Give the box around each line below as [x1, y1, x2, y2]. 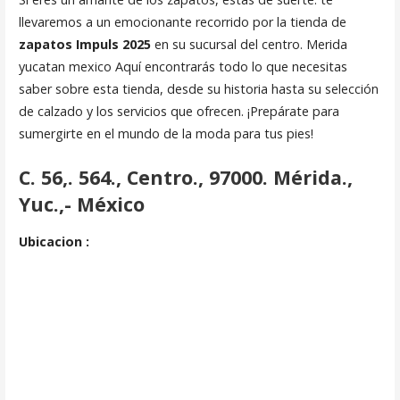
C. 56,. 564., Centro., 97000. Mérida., [18, 163, 353, 190]
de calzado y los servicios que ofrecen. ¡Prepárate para [18, 103, 339, 121]
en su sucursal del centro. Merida [150, 36, 347, 54]
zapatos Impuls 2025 [18, 36, 151, 54]
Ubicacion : [18, 233, 89, 251]
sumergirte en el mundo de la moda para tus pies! [18, 125, 313, 143]
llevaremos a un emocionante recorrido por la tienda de [18, 13, 346, 31]
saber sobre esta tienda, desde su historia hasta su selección [18, 80, 379, 98]
